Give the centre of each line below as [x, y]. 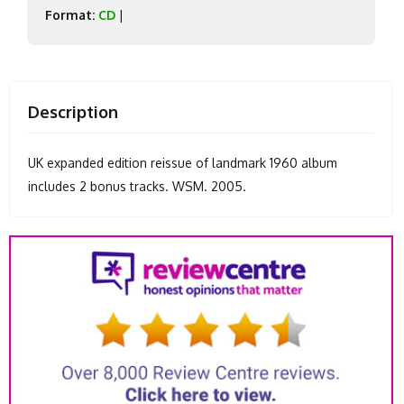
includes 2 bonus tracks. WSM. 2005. [137, 187]
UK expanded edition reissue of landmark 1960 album [183, 163]
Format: [70, 15]
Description [73, 112]
